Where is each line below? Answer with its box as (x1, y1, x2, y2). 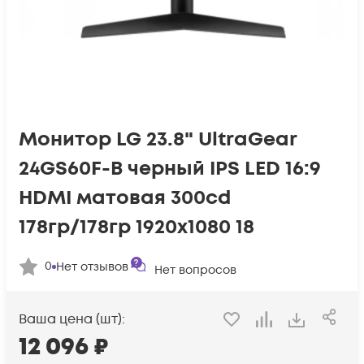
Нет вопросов (154, 262, 236, 278)
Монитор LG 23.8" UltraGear (19, 126, 297, 153)
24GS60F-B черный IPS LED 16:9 (19, 155, 321, 182)
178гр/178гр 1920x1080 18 (19, 214, 254, 240)
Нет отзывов (56, 258, 128, 275)
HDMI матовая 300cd (19, 184, 231, 211)
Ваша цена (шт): (19, 310, 125, 329)
